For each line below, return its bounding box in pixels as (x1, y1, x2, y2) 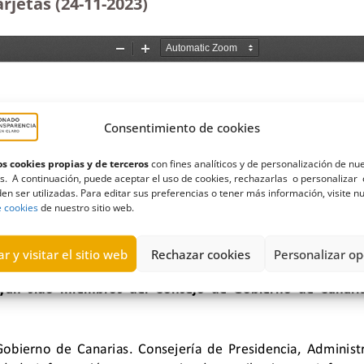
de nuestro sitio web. (38, 200, 134, 214)
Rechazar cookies (150, 245, 250, 262)
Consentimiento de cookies (103, 119, 260, 136)
